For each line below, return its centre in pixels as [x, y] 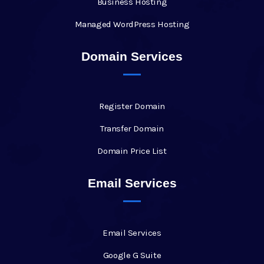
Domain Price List [132, 151]
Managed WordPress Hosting [132, 24]
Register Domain [132, 106]
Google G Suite [132, 255]
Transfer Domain [132, 128]
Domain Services [132, 56]
